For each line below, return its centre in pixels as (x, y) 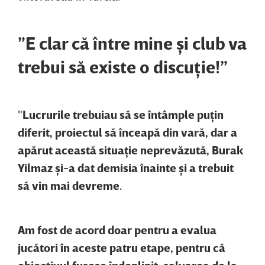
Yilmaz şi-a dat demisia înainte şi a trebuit (126, 167)
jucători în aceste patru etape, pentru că (122, 247)
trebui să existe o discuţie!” (123, 67)
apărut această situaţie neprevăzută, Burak (130, 149)
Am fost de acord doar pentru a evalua (117, 229)
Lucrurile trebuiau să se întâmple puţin (123, 114)
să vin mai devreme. (70, 185)
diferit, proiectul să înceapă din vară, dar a (127, 132)
